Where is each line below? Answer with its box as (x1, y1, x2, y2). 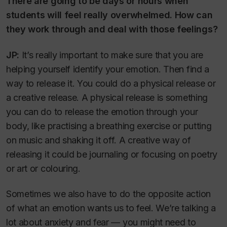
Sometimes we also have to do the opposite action (6, 188, 211, 200)
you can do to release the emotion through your (6, 106, 198, 117)
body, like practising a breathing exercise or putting (6, 120, 212, 131)
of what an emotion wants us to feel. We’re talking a (6, 203, 216, 214)
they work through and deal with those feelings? (6, 24, 218, 35)
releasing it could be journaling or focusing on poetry (6, 148, 217, 160)
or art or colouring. (6, 163, 81, 174)
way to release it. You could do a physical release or (6, 78, 216, 89)
